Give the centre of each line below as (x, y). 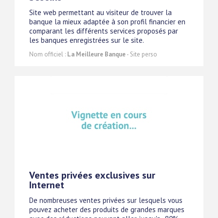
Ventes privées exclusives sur (92, 175)
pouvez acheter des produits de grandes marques (107, 210)
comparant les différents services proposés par (104, 31)
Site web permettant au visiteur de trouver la (100, 13)
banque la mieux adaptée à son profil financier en (107, 22)
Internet (47, 185)
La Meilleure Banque (96, 54)
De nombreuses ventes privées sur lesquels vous (106, 200)
